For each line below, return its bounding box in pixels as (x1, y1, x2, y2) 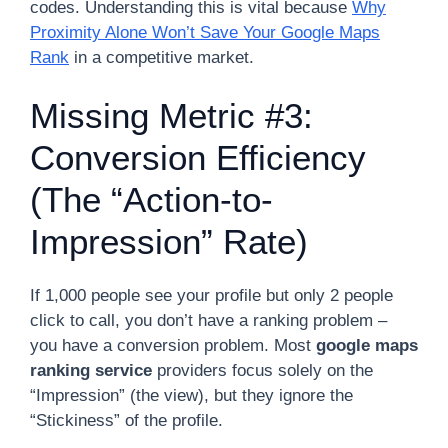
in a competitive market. (69, 47, 254, 67)
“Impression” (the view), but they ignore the (30, 386, 353, 405)
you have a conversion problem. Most (30, 336, 316, 355)
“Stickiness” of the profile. (30, 411, 223, 430)
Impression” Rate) (30, 222, 308, 261)
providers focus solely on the (152, 361, 373, 380)
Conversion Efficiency (30, 138, 366, 177)
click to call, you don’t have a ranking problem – (30, 311, 387, 330)
